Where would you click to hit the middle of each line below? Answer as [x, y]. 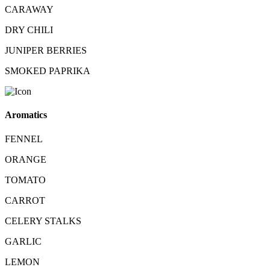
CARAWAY [29, 10]
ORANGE [26, 159]
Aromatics [26, 115]
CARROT [25, 200]
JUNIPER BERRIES [46, 51]
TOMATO [25, 180]
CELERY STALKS [43, 221]
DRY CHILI [29, 30]
